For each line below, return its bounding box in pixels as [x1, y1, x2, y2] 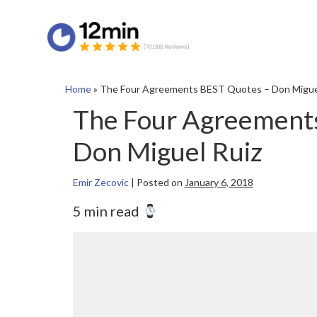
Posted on [136, 176, 183, 189]
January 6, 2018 [184, 176, 253, 189]
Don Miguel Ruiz [72, 135, 263, 167]
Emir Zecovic [72, 176, 129, 189]
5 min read [72, 202, 142, 220]
